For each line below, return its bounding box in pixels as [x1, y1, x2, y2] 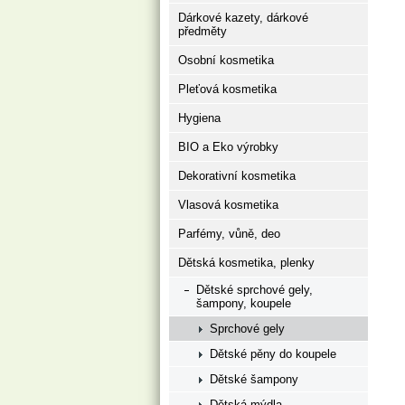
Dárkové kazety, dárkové [178, 11, 308, 24]
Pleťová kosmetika [178, 82, 277, 96]
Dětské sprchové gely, [196, 283, 313, 297]
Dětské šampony [210, 372, 298, 386]
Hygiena [178, 111, 221, 125]
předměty [178, 24, 227, 38]
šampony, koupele [196, 297, 291, 310]
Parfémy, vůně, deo [178, 227, 280, 240]
